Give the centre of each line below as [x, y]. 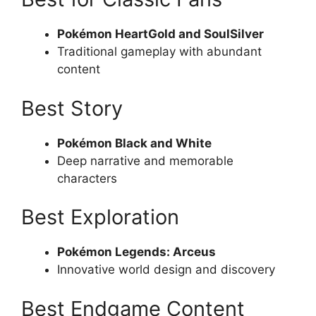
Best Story [72, 108]
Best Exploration [100, 217]
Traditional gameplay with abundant [159, 51]
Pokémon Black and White [134, 143]
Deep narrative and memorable [145, 160]
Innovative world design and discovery [166, 269]
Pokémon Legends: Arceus [136, 252]
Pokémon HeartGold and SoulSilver [160, 34]
